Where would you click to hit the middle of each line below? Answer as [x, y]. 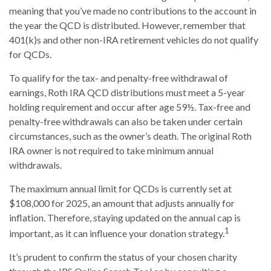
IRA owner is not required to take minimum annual [111, 150]
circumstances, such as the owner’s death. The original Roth [130, 135]
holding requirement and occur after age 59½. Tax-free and [130, 106]
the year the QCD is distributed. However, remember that [127, 25]
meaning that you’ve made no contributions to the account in [133, 10]
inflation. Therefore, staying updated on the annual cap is [125, 217]
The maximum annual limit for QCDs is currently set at [120, 188]
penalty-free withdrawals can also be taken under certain [126, 121]
